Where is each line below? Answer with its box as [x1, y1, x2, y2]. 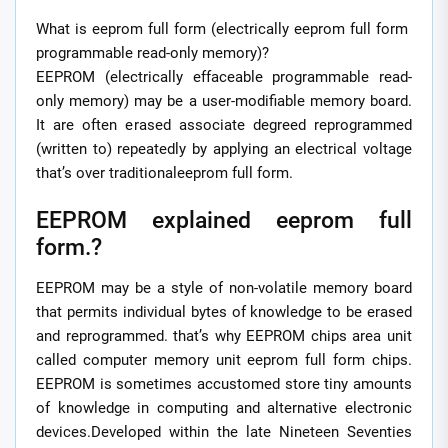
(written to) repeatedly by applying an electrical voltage [36, 139, 412, 158]
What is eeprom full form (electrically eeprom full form [36, 19, 412, 38]
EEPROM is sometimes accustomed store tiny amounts [36, 375, 412, 394]
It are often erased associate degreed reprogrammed [36, 115, 412, 134]
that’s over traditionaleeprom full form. [36, 163, 293, 182]
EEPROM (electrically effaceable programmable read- [36, 67, 412, 86]
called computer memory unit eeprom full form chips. [36, 351, 412, 370]
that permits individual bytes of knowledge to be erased [36, 303, 412, 322]
